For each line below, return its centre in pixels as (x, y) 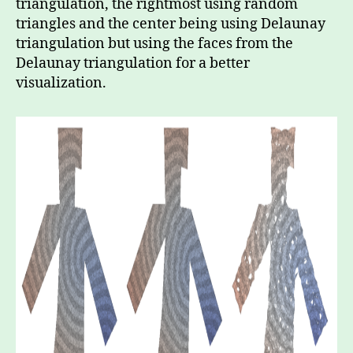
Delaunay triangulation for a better (133, 63)
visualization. (61, 83)
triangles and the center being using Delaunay (171, 24)
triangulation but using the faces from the (154, 44)
